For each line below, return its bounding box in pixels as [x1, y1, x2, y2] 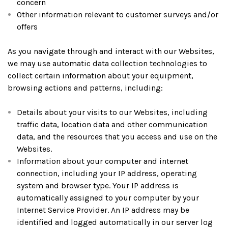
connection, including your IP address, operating [17, 168, 197, 178]
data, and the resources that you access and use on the [17, 132, 218, 141]
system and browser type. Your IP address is [17, 181, 179, 190]
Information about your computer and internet [17, 156, 189, 166]
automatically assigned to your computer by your [17, 193, 199, 203]
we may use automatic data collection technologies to [8, 59, 207, 68]
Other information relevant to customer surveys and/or [17, 10, 219, 19]
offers [17, 22, 38, 32]
